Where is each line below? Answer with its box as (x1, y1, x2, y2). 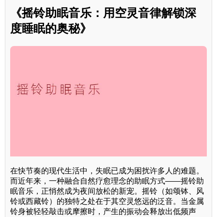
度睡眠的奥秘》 (10, 21, 92, 35)
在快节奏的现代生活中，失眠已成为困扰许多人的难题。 (10, 166, 204, 175)
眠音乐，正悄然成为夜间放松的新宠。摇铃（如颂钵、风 (10, 186, 204, 195)
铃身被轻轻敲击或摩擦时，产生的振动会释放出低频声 (10, 207, 196, 216)
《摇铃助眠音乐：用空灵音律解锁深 (10, 6, 196, 19)
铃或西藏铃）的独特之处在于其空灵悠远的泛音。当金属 (10, 197, 204, 205)
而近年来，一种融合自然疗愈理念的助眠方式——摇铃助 (10, 176, 204, 185)
